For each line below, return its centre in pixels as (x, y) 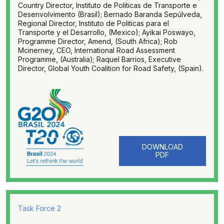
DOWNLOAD (162, 147)
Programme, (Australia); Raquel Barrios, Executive (99, 59)
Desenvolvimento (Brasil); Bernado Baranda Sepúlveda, (110, 14)
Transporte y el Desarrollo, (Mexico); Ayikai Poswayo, (107, 32)
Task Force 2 (39, 208)
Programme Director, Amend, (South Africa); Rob (98, 41)
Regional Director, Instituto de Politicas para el (93, 23)
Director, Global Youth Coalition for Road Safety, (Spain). (111, 68)
